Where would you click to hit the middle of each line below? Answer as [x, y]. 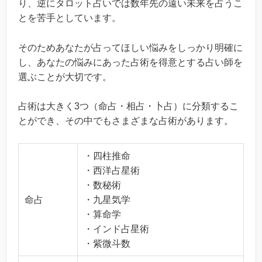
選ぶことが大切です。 [65, 77]
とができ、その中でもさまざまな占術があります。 [126, 121]
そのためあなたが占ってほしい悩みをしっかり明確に [130, 47]
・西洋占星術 [112, 170]
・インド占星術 [116, 229]
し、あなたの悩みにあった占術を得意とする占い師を [130, 62]
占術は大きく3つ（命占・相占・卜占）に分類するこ [128, 106]
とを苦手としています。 [70, 18]
